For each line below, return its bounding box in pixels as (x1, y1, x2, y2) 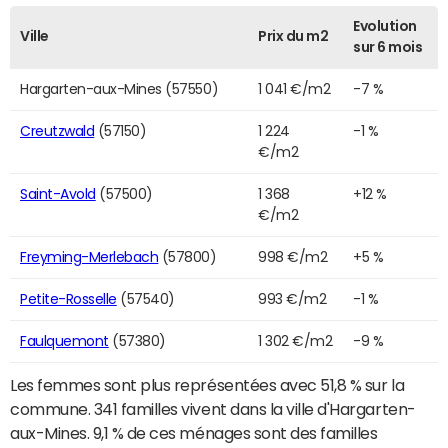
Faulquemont (20, 334, 109, 349)
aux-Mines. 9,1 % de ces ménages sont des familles (10, 425, 378, 442)
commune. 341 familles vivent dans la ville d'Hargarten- (10, 401, 416, 418)
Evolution (353, 19, 417, 34)
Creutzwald (20, 124, 95, 139)
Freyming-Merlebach (20, 250, 159, 265)
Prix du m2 (258, 29, 329, 44)
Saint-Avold (20, 187, 96, 202)
